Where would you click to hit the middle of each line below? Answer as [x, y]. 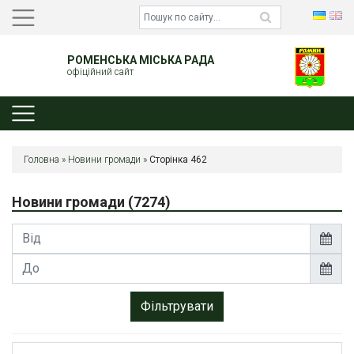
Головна [41, 160]
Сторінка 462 [178, 160]
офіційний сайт [100, 72]
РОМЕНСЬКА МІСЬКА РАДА [140, 60]
